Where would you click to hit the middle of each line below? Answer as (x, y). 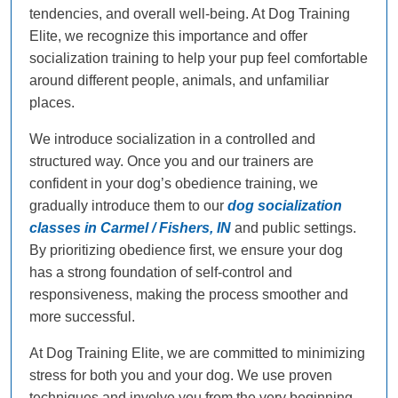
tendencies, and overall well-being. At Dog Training (190, 14)
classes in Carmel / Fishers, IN (130, 228)
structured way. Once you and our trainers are (171, 162)
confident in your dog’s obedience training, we (174, 184)
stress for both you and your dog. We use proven (181, 376)
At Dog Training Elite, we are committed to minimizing (197, 354)
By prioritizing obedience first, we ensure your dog (186, 251)
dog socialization (285, 206)
